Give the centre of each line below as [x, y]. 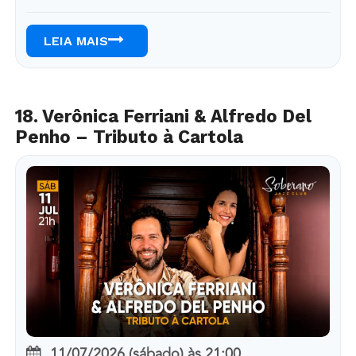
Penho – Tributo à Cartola [129, 137]
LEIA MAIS [75, 41]
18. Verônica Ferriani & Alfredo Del [163, 116]
